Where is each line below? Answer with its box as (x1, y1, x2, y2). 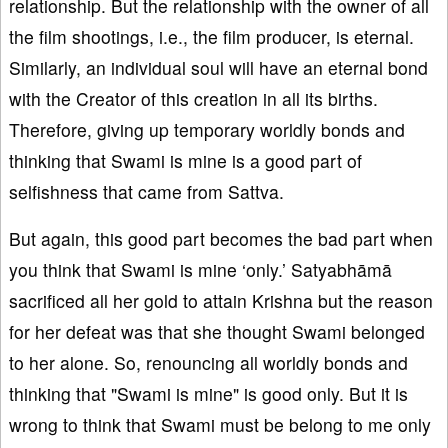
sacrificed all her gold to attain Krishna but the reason (9, 288, 433, 314)
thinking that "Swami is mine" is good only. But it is (9, 381, 408, 407)
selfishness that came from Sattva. (9, 179, 284, 205)
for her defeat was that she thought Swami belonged (9, 319, 425, 345)
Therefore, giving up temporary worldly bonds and (9, 117, 405, 143)
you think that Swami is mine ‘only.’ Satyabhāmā (9, 257, 392, 283)
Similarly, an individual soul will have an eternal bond (9, 55, 428, 81)
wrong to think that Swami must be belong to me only (9, 412, 431, 438)
